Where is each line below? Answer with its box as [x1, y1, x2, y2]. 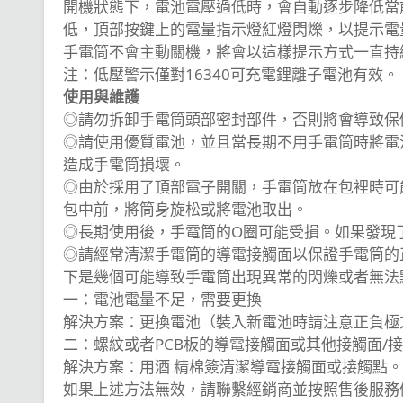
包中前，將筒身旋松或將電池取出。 [63, 198, 309, 219]
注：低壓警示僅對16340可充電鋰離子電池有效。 [63, 63, 399, 85]
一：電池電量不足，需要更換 [63, 288, 263, 309]
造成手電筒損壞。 [63, 153, 186, 175]
